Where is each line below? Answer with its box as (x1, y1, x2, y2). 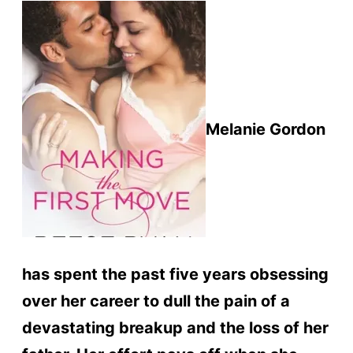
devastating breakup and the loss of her (21, 318, 329, 337)
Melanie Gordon (205, 120, 325, 139)
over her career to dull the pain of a (21, 291, 290, 310)
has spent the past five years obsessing (21, 264, 329, 284)
